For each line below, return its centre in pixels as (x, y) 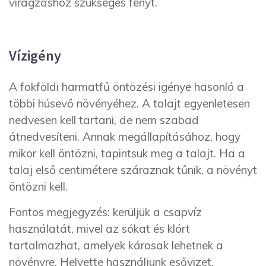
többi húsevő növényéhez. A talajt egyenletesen (129, 103)
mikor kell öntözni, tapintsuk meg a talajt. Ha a (127, 153)
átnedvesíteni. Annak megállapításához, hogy (125, 136)
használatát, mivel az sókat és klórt (99, 229)
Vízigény (35, 55)
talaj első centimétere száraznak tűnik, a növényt (133, 170)
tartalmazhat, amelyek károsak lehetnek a (116, 246)
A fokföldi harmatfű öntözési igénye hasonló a (126, 86)
